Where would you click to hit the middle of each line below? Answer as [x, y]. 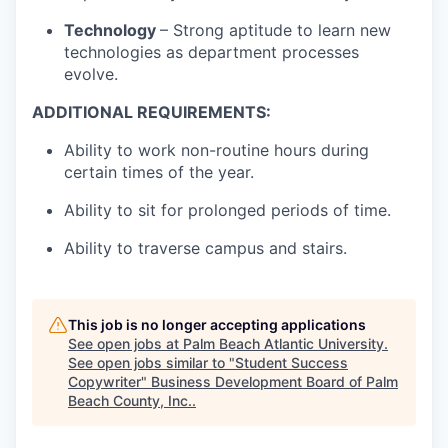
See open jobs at [125, 343]
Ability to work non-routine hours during [216, 149]
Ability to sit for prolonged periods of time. [227, 209]
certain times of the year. [159, 171]
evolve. [91, 73]
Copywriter [104, 381]
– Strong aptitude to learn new [275, 29]
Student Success [291, 362]
